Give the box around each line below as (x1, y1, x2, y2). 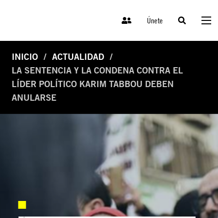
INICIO (12, 52, 38, 62)
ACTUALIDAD (52, 52, 104, 62)
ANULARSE (12, 92, 56, 103)
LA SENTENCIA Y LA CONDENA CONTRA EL (12, 65, 183, 76)
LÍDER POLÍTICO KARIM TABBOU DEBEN (12, 79, 174, 90)
